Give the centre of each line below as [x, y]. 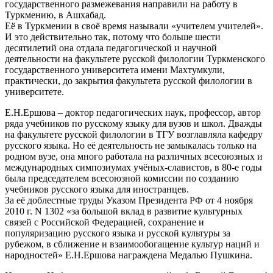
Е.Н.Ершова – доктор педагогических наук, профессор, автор [133, 112]
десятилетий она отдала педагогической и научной [111, 48]
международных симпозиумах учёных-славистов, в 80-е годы [133, 167]
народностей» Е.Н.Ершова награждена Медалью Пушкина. [129, 255]
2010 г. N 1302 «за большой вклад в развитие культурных [124, 211]
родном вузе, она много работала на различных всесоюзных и [134, 156]
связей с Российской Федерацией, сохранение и [105, 222]
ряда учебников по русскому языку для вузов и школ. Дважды [133, 123]
